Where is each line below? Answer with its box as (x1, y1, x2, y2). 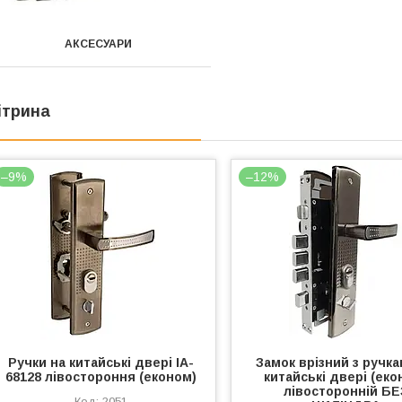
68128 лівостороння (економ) (4, 370, 197, 384)
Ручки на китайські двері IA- (7, 355, 194, 370)
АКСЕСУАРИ (65, 38, 133, 50)
